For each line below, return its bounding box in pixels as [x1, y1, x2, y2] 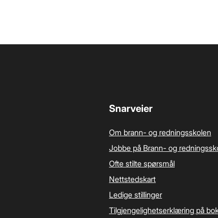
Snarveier [109, 103, 153, 114]
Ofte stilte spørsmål [109, 159, 175, 168]
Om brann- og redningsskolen [109, 127, 211, 137]
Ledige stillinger [109, 190, 162, 200]
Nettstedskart [109, 174, 156, 184]
